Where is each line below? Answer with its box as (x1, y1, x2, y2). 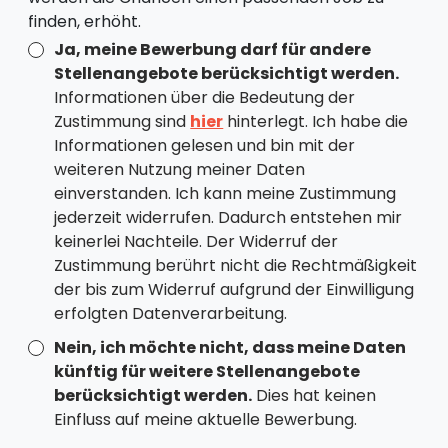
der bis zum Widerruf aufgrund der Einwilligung (54, 277, 415, 301)
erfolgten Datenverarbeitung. (54, 301, 288, 325)
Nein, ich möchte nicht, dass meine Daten (54, 335, 407, 359)
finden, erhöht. (28, 9, 141, 33)
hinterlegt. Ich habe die (223, 109, 409, 133)
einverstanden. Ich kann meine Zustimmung (54, 181, 397, 205)
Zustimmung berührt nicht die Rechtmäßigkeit (54, 253, 418, 277)
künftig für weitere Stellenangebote (54, 359, 361, 383)
